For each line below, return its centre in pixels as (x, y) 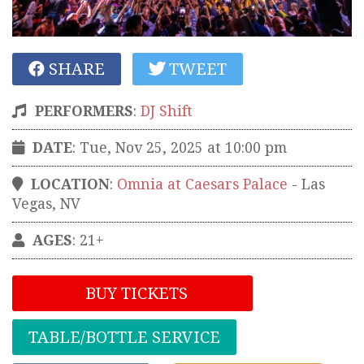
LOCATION (70, 184)
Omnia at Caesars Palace (202, 184)
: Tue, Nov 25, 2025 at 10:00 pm (180, 147)
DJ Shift (167, 111)
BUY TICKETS (134, 293)
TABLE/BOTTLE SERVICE (124, 337)
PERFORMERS (84, 111)
